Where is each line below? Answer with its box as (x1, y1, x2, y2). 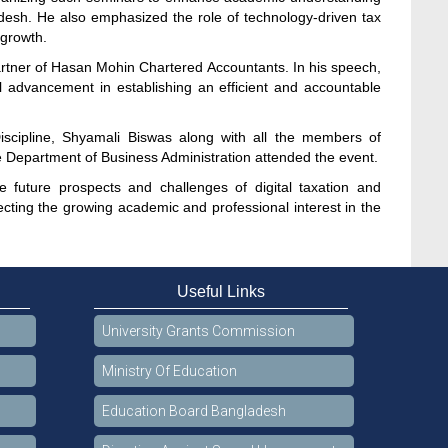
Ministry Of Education (101, 362, 237, 379)
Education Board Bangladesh (101, 402, 286, 419)
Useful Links (176, 282, 265, 300)
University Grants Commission (101, 322, 295, 339)
